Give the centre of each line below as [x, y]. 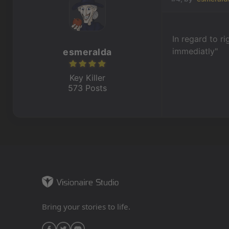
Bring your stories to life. [86, 206]
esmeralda [87, 52]
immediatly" [195, 51]
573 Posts [88, 88]
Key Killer [88, 77]
